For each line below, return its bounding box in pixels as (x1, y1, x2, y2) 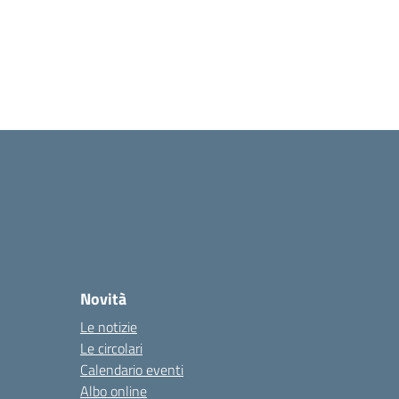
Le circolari (80, 338, 142, 359)
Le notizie (80, 316, 137, 338)
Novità (80, 287, 126, 311)
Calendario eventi (80, 359, 183, 380)
